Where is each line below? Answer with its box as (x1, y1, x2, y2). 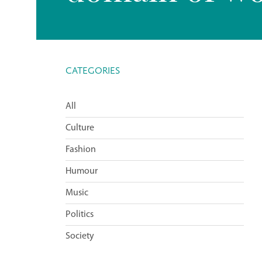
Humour (65, 167, 98, 176)
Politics (65, 210, 94, 219)
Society (65, 232, 94, 241)
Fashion (65, 145, 96, 154)
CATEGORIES (65, 65, 120, 76)
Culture (65, 123, 94, 133)
